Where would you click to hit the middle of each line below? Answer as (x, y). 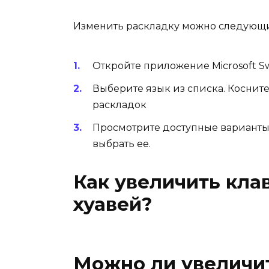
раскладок (119, 104)
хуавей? (113, 204)
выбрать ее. (122, 144)
